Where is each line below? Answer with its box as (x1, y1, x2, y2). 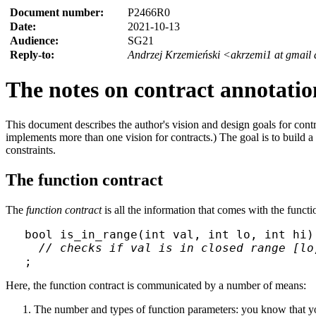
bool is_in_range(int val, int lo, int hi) (24, 227, 314, 241)
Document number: (10, 6, 110, 18)
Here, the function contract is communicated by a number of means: (6, 279, 306, 291)
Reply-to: (10, 49, 61, 61)
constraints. (6, 143, 56, 156)
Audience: (10, 35, 65, 47)
